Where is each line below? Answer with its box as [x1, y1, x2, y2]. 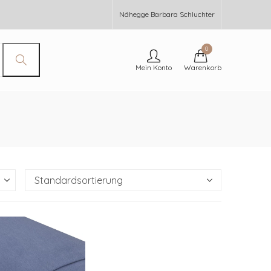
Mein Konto [135, 63, 172, 72]
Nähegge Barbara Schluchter [119, 10, 215, 19]
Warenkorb [184, 63, 221, 72]
